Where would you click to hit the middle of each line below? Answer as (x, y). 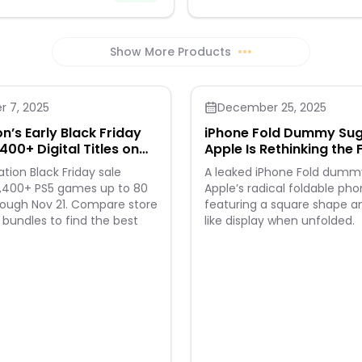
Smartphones (250, 165)
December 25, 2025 (272, 107)
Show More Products (170, 52)
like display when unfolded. (280, 221)
